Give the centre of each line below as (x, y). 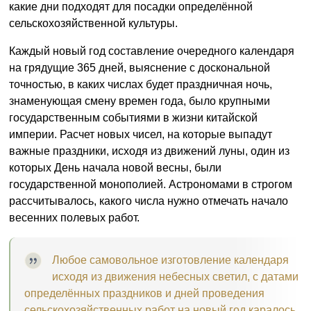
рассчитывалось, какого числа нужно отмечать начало (149, 201)
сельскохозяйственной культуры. (93, 23)
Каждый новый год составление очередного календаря (152, 51)
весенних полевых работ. (74, 218)
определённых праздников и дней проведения (144, 293)
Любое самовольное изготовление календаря (170, 260)
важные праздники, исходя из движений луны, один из (149, 151)
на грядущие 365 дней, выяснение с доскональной (140, 68)
